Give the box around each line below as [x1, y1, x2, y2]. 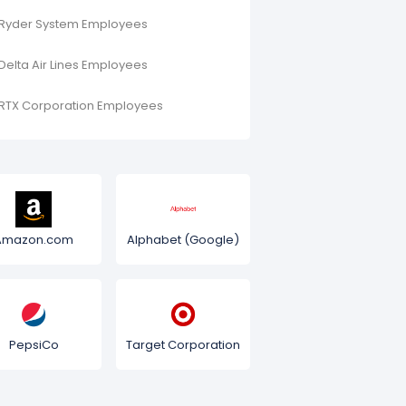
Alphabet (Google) [126, 231, 239, 248]
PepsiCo [8, 336, 59, 353]
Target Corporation [125, 336, 240, 353]
